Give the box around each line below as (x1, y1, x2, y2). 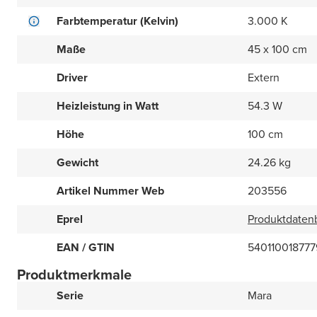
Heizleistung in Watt (57, 98, 158, 115)
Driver (57, 69, 88, 86)
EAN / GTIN (57, 239, 115, 256)
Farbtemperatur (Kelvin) (57, 13, 178, 30)
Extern (248, 69, 279, 86)
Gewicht (57, 154, 98, 171)
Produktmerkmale (17, 264, 132, 286)
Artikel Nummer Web (57, 183, 164, 200)
